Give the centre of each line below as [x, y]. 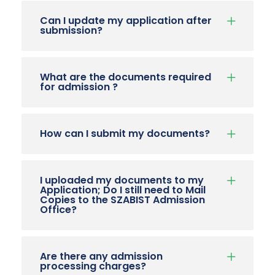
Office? [58, 209]
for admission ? [79, 87]
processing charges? [93, 266]
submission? [71, 30]
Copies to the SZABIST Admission [122, 199]
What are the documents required [126, 77]
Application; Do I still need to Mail [123, 190]
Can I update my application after [126, 20]
